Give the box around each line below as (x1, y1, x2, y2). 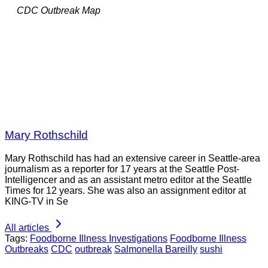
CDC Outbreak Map (17, 5, 100, 16)
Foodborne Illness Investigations (30, 233, 167, 243)
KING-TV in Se (5, 196, 68, 206)
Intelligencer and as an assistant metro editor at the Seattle (5, 174, 252, 185)
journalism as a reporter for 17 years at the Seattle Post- (5, 163, 239, 174)
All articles (5, 222, 49, 233)
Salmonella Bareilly (114, 243, 197, 254)
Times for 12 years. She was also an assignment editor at (5, 185, 246, 196)
